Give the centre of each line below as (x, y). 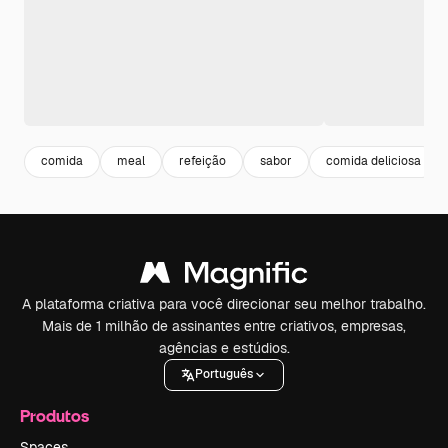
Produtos (54, 415)
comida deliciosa (373, 161)
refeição (202, 161)
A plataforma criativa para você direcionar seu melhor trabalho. (224, 303)
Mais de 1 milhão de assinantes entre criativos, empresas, (224, 325)
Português (224, 374)
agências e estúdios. (224, 347)
